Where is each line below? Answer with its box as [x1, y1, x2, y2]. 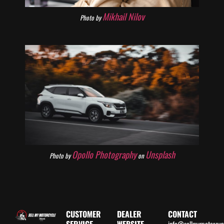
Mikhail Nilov [102, 10, 144, 23]
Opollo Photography [71, 148, 136, 161]
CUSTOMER [66, 208, 101, 220]
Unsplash [145, 148, 175, 161]
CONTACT [168, 208, 197, 220]
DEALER [117, 208, 141, 220]
